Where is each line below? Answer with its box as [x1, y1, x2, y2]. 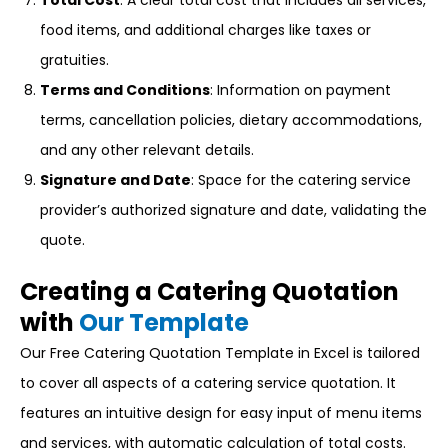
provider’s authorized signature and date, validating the [40, 200, 427, 220]
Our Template [79, 306, 249, 339]
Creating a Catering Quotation [20, 275, 399, 308]
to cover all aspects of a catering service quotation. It [20, 373, 396, 393]
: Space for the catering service [191, 170, 411, 190]
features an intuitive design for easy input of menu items [20, 403, 422, 423]
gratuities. [40, 50, 109, 70]
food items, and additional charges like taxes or [40, 20, 371, 40]
